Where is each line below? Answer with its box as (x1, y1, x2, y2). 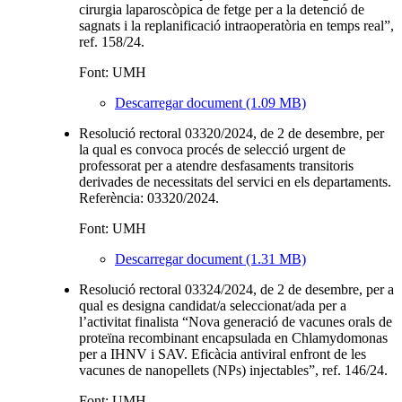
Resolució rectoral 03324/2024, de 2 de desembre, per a (79, 281, 394, 297)
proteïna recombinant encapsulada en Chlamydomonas (79, 329, 388, 345)
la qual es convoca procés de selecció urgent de (79, 141, 345, 157)
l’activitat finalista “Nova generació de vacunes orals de (79, 313, 392, 329)
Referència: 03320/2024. (79, 189, 219, 205)
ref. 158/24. (79, 33, 144, 49)
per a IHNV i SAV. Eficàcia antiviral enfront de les (79, 345, 366, 362)
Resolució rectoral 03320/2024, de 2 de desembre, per (79, 125, 384, 141)
